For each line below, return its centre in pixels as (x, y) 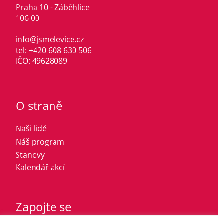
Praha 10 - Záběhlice (53, 8)
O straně (39, 106)
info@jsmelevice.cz (50, 40)
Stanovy (30, 154)
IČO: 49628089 (41, 61)
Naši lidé (31, 129)
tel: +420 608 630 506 (54, 50)
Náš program (40, 141)
